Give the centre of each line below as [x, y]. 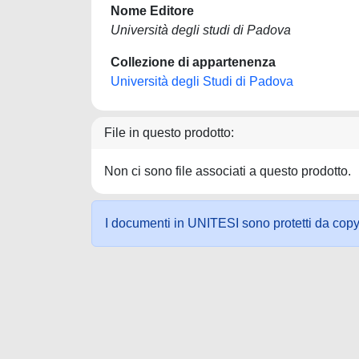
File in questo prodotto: [169, 133]
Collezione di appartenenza [193, 62]
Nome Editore [152, 11]
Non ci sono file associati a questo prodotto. [228, 171]
